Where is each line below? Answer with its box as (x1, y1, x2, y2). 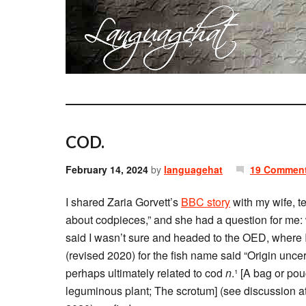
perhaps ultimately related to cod (66, 265, 225, 281)
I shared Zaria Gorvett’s (66, 194, 181, 210)
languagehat (164, 163, 223, 176)
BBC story (181, 194, 230, 210)
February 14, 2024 (66, 163, 148, 176)
